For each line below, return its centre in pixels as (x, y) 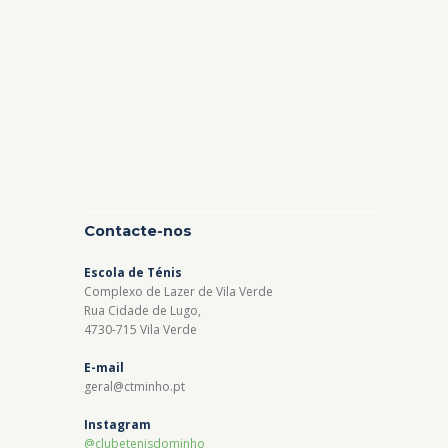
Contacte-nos (138, 230)
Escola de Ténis (133, 272)
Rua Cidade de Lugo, (142, 310)
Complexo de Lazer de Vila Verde (178, 291)
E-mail (104, 367)
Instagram (117, 424)
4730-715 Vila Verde (140, 329)
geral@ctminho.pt (134, 386)
